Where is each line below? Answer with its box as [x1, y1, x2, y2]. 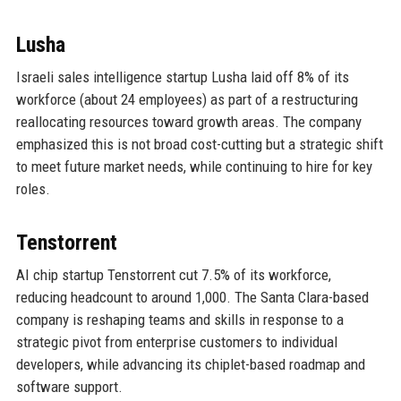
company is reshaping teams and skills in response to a [15, 310, 344, 328]
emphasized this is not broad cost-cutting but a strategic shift [15, 134, 383, 153]
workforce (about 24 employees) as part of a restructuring [15, 90, 358, 108]
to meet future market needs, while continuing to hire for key [15, 157, 372, 175]
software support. [15, 377, 123, 396]
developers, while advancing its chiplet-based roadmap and [15, 354, 365, 373]
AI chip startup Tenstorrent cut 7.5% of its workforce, [15, 265, 331, 284]
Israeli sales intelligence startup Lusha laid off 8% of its [15, 67, 349, 86]
